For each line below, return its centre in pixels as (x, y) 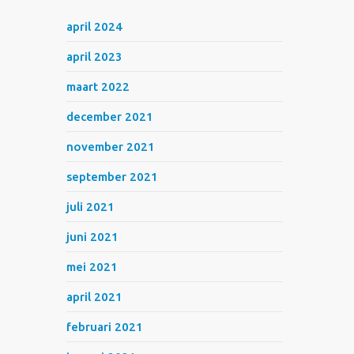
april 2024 (95, 26)
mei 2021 (92, 267)
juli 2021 (91, 207)
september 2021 (113, 177)
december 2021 (110, 117)
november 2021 (111, 147)
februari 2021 (105, 327)
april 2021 (95, 297)
